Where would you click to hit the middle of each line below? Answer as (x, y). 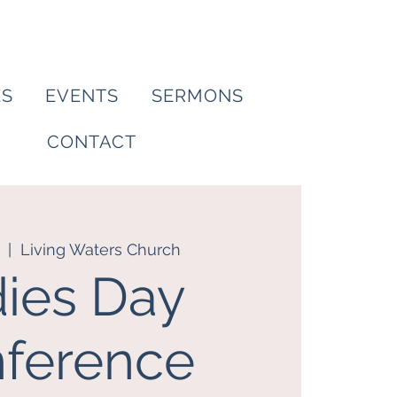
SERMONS (197, 96)
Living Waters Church (101, 249)
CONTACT (92, 142)
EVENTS (82, 96)
